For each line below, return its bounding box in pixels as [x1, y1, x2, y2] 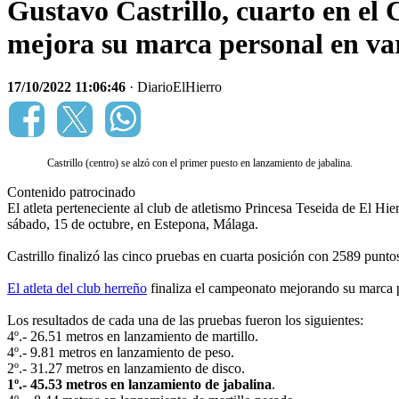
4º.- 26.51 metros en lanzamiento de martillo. [7, 329, 262, 345]
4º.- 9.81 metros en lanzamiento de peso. [7, 345, 234, 361]
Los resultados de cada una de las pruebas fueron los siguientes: [7, 313, 363, 329]
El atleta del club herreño [7, 281, 147, 297]
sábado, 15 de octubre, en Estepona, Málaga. [7, 216, 258, 232]
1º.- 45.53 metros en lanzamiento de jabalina [7, 377, 272, 393]
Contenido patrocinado [7, 184, 135, 200]
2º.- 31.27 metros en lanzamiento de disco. [7, 361, 245, 377]
